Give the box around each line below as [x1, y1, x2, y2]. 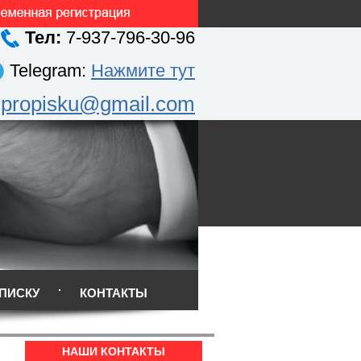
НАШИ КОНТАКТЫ [62, 345, 165, 358]
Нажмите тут [91, 60, 195, 81]
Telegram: [10, 60, 91, 81]
